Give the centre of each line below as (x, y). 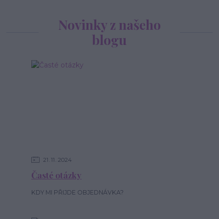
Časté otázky (56, 175)
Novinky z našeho (109, 25)
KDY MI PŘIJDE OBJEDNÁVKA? (77, 192)
